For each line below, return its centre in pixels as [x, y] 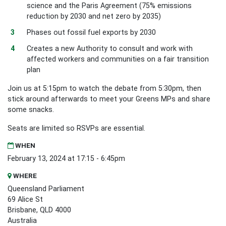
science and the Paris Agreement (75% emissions [109, 6]
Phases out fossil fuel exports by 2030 [92, 33]
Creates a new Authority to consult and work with [110, 48]
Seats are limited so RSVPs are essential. [76, 128]
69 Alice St [25, 199]
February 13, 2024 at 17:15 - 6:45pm [66, 158]
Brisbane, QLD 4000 [39, 210]
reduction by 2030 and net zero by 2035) [95, 16]
